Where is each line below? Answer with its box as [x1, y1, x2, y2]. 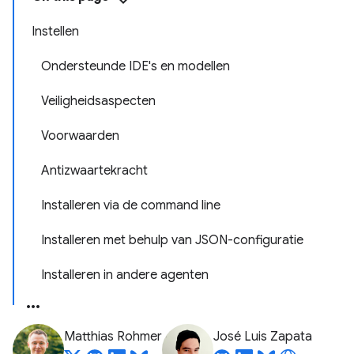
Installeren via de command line [41, 198, 220, 213]
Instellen [32, 24, 79, 40]
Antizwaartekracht [41, 163, 148, 179]
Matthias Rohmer [64, 329, 162, 345]
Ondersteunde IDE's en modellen [41, 58, 230, 74]
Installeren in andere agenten [41, 267, 209, 283]
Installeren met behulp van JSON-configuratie [41, 232, 303, 248]
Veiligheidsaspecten [41, 93, 156, 109]
